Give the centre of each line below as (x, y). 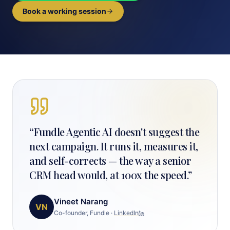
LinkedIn (126, 213)
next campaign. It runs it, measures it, (114, 146)
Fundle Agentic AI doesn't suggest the (116, 132)
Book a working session (64, 11)
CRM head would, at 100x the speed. (109, 175)
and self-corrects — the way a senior (110, 160)
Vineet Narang (81, 202)
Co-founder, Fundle (82, 213)
